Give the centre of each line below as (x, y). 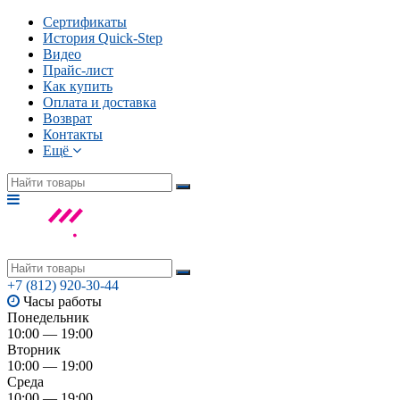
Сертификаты (85, 22)
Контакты (73, 134)
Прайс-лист (78, 70)
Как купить (78, 86)
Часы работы (62, 301)
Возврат (67, 118)
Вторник (34, 350)
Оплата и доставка (100, 102)
